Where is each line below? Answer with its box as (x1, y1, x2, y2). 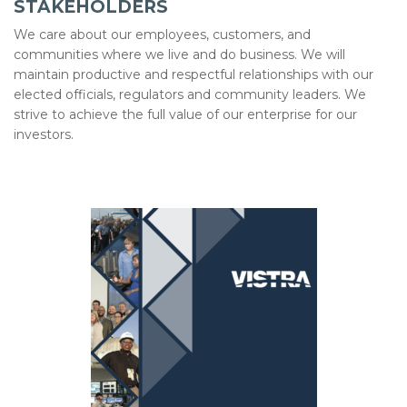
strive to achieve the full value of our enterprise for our (14, 106, 357, 124)
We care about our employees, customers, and (14, 26, 311, 44)
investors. (14, 126, 74, 144)
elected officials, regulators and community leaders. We (14, 86, 366, 104)
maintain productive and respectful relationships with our (14, 66, 373, 84)
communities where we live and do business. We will (14, 46, 345, 64)
